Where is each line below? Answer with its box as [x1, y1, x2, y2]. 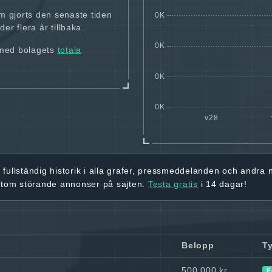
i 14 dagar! [197, 178, 247, 189]
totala [57, 45, 81, 55]
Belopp [182, 240, 214, 251]
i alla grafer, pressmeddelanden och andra [81, 165, 268, 175]
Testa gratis [148, 178, 198, 189]
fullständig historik [3, 165, 81, 175]
